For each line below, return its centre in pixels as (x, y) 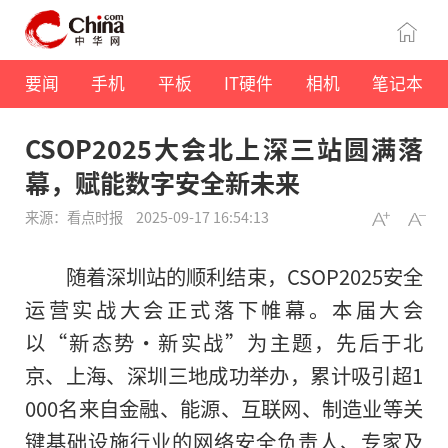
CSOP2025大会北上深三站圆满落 (224, 148)
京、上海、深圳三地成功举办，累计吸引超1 (224, 375)
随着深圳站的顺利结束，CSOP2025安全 (244, 276)
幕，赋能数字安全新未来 (162, 182)
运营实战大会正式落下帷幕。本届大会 (224, 309)
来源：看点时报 (75, 217)
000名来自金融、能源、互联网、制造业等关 (224, 408)
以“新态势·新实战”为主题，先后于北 (224, 342)
